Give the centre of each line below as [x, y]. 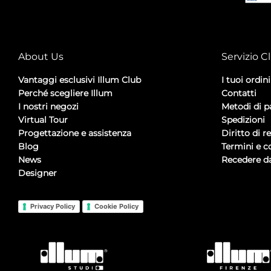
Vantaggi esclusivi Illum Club [80, 80]
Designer [38, 173]
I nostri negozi [48, 107]
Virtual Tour [43, 120]
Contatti [239, 93]
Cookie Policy [116, 206]
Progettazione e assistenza [75, 133]
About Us [41, 57]
